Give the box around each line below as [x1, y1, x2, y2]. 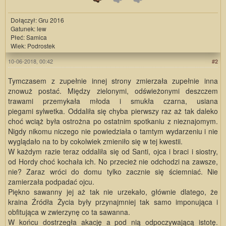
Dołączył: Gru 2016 [11, 16, 64, 25]
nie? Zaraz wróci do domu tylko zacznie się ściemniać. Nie [8, 166, 218, 177]
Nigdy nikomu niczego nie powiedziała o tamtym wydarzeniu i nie [8, 126, 218, 137]
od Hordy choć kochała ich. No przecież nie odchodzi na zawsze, [8, 156, 218, 167]
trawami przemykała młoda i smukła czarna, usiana [8, 96, 218, 106]
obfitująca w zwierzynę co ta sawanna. [8, 207, 132, 217]
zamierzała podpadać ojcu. [8, 177, 96, 187]
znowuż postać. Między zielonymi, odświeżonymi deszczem [8, 86, 218, 96]
